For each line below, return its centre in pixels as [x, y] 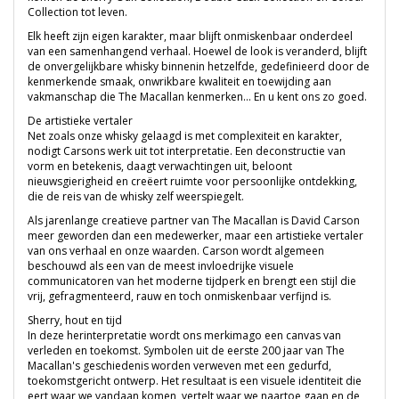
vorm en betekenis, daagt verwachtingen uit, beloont [160, 167]
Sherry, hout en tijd [75, 321]
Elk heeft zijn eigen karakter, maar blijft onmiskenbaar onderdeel [190, 37]
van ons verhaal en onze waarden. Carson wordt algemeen [176, 251]
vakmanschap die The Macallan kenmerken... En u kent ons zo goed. [197, 97]
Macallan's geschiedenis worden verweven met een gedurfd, [179, 366]
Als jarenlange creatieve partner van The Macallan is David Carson [194, 221]
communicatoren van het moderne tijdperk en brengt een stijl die [192, 281]
